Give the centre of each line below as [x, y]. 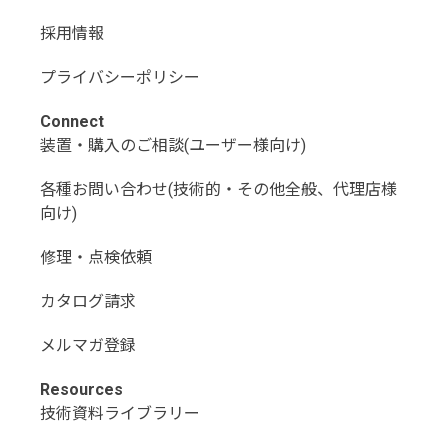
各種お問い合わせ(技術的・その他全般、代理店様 [218, 190]
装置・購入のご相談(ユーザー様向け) [173, 146]
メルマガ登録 [88, 346]
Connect [72, 122]
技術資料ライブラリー [120, 414]
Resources [81, 390]
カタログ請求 [88, 302]
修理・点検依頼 [96, 258]
